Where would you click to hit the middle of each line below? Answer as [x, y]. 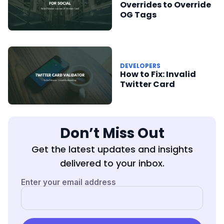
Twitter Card [147, 84]
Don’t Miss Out [112, 133]
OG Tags [138, 14]
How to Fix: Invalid [158, 74]
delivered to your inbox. [112, 163]
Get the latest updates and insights [112, 149]
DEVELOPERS [140, 65]
